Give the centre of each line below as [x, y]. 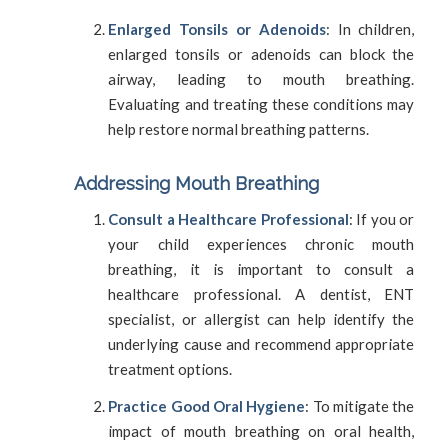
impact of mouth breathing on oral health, [261, 430]
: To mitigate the [360, 405]
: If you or [381, 218]
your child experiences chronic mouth [261, 243]
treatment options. [170, 368]
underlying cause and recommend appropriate [261, 343]
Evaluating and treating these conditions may [261, 103]
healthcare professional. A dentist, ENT [261, 293]
